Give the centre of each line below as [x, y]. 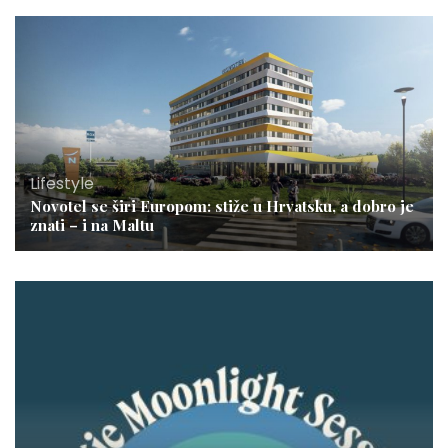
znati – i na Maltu [92, 225]
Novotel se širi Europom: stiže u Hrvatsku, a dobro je [222, 206]
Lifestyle [62, 184]
